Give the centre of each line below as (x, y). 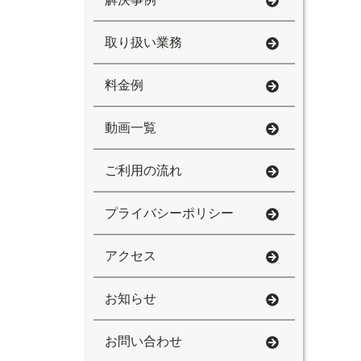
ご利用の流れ (143, 170)
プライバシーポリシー (169, 213)
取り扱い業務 (143, 42)
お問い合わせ (143, 341)
